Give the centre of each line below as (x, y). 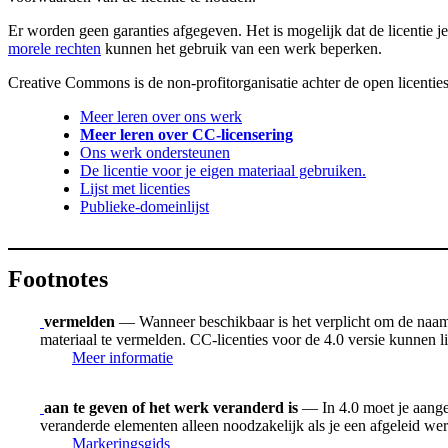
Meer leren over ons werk (161, 117)
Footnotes (58, 279)
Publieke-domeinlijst (144, 207)
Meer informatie (122, 357)
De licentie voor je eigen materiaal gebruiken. (223, 171)
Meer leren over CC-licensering (186, 135)
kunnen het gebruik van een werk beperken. (241, 49)
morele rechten (54, 49)
